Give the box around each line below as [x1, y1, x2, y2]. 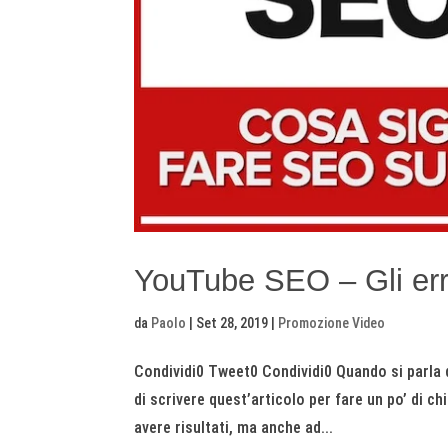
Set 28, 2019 [196, 315, 269, 332]
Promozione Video [278, 315, 386, 332]
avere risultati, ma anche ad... [134, 418, 334, 438]
